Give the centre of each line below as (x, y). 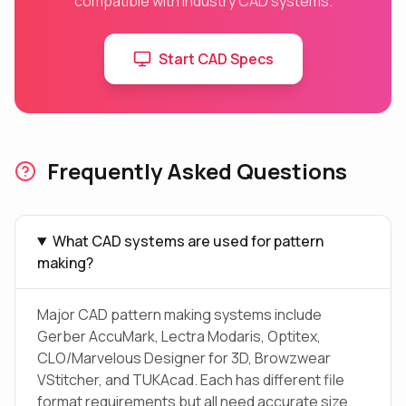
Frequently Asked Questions (197, 171)
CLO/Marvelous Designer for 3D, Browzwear (184, 358)
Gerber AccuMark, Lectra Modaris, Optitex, (179, 336)
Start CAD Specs (216, 59)
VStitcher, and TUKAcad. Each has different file (191, 380)
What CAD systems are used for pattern (188, 241)
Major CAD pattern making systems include (179, 314)
